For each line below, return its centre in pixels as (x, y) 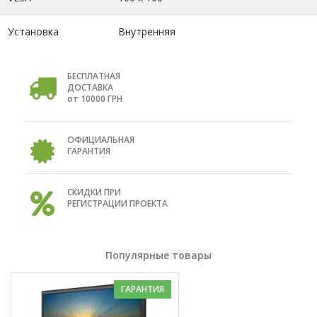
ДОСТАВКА (90, 87)
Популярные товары (158, 255)
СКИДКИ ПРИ (94, 192)
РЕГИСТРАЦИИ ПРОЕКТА (117, 203)
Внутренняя (147, 31)
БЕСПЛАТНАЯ (94, 76)
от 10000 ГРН (95, 98)
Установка (33, 31)
